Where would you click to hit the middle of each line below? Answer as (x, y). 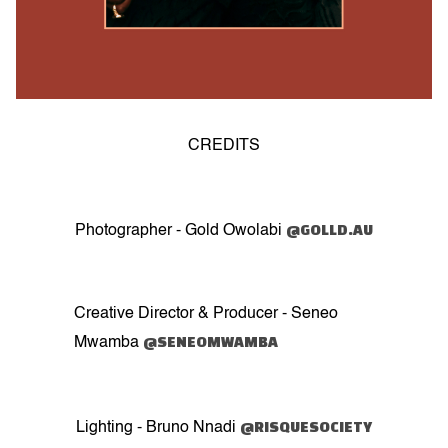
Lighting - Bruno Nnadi (158, 427)
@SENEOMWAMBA (210, 341)
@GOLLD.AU (329, 229)
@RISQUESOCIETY (306, 426)
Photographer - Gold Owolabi (180, 230)
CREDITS (224, 145)
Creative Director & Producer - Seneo (206, 313)
